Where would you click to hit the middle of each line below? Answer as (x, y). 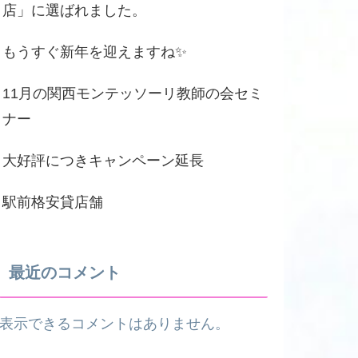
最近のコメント (65, 273)
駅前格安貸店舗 (53, 202)
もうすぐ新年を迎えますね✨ (95, 52)
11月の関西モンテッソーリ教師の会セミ (133, 93)
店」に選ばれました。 (74, 10)
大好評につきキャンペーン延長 (103, 160)
